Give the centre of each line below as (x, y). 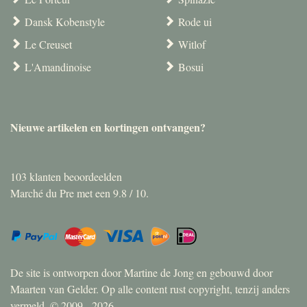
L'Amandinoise (58, 67)
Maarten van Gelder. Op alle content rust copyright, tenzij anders (150, 289)
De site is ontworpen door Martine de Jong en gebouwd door (142, 273)
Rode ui (195, 22)
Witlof (192, 45)
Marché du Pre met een (62, 193)
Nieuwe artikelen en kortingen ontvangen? (108, 127)
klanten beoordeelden (74, 177)
